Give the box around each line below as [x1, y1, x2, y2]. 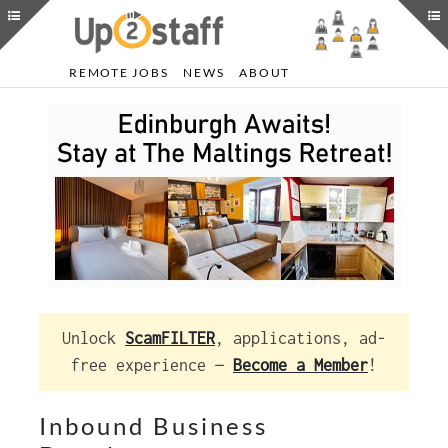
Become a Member [233, 356, 368, 374]
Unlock [62, 329, 125, 347]
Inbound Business [39, 411, 268, 440]
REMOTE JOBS [69, 65, 169, 80]
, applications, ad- [215, 329, 386, 347]
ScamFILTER [125, 329, 215, 347]
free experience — [71, 356, 233, 374]
